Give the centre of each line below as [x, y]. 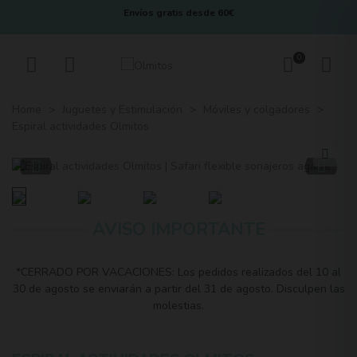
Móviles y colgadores [257, 110]
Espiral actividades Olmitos [80, 126]
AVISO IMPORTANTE [178, 229]
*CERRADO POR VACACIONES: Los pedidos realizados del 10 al [178, 272]
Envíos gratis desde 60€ [178, 13]
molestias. [178, 306]
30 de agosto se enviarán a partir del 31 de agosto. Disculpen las [178, 289]
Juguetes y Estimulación [122, 110]
